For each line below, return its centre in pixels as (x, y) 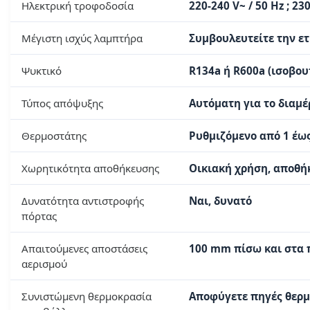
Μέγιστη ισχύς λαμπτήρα (82, 38)
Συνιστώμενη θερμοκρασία (86, 297)
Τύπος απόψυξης (62, 103)
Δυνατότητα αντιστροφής (83, 201)
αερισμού (44, 264)
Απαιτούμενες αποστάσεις (84, 249)
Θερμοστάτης (54, 136)
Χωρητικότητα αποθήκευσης (90, 168)
